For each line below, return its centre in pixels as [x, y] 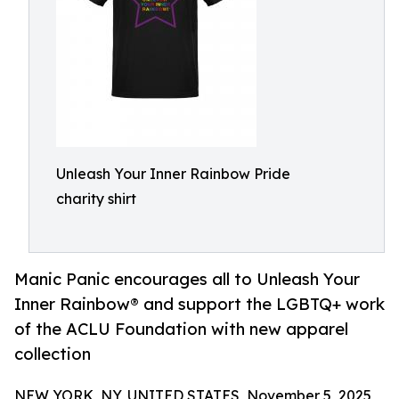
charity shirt [96, 199]
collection [53, 354]
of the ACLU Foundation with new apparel [181, 329]
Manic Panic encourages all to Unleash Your [187, 279]
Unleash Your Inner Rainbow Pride [173, 174]
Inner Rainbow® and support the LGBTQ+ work [199, 304]
